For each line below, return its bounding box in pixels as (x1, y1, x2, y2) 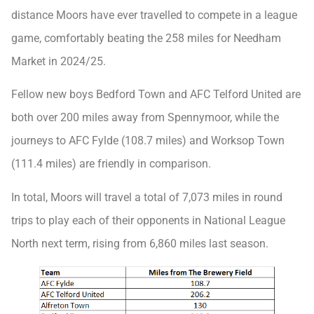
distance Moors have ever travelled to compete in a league (11, 8, 297, 22)
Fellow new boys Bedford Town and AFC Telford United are (11, 88, 301, 102)
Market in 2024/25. (11, 55, 106, 69)
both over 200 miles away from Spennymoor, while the (11, 111, 279, 125)
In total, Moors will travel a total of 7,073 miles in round (11, 190, 282, 204)
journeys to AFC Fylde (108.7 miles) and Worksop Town (11, 134, 285, 148)
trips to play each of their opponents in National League (11, 213, 285, 227)
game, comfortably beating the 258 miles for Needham (11, 32, 281, 46)
